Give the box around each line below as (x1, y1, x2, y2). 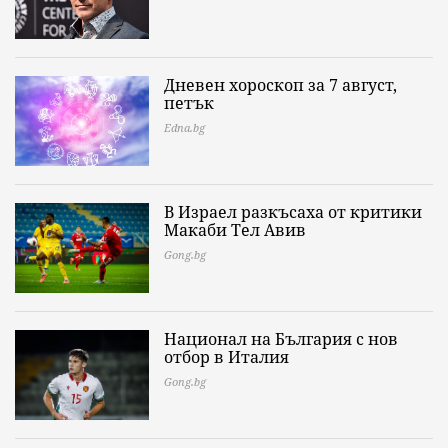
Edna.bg (164, 120, 205, 136)
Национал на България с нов (164, 328, 398, 351)
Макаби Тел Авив (164, 219, 306, 242)
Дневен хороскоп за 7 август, (164, 74, 397, 97)
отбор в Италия (164, 346, 289, 369)
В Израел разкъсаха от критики (164, 201, 422, 224)
